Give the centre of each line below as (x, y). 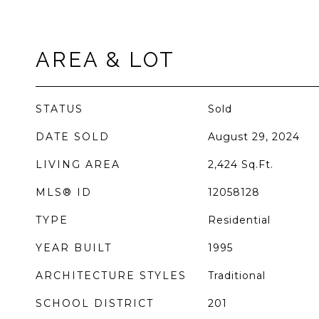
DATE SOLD (73, 137)
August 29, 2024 (253, 137)
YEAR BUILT (74, 248)
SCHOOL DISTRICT (95, 303)
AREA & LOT (105, 60)
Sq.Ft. (257, 164)
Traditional (236, 276)
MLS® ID (64, 192)
